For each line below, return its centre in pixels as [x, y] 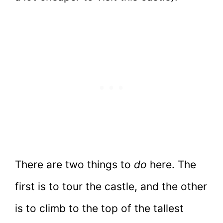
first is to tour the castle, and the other [111, 187]
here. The [171, 165]
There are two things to [74, 165]
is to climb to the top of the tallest [99, 209]
